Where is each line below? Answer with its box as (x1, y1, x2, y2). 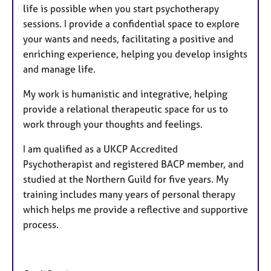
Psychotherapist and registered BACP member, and (23, 158, 244, 171)
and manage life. (23, 63, 96, 76)
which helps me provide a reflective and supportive (23, 203, 248, 216)
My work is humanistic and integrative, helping (23, 88, 227, 100)
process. (23, 218, 59, 231)
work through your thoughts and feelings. (23, 118, 205, 131)
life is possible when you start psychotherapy (23, 2, 219, 15)
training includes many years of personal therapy (23, 188, 235, 201)
